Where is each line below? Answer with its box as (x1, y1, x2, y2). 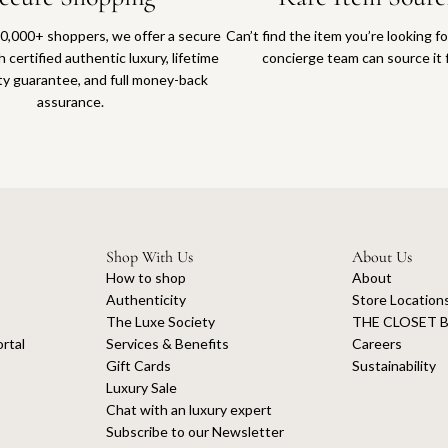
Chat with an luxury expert (105, 400, 272, 418)
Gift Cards (105, 356, 171, 374)
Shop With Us (105, 246, 193, 267)
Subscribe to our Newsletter (105, 422, 284, 440)
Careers (352, 334, 403, 352)
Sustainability (352, 356, 437, 374)
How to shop (105, 268, 186, 286)
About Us (352, 246, 413, 267)
